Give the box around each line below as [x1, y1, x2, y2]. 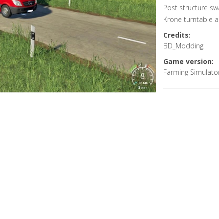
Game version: [163, 57, 214, 66]
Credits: [163, 30, 191, 40]
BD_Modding [163, 41, 203, 50]
